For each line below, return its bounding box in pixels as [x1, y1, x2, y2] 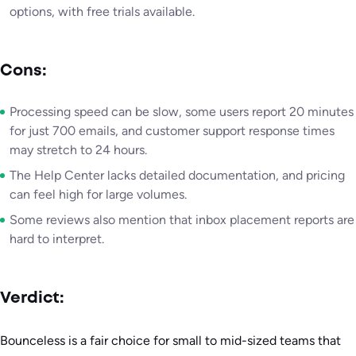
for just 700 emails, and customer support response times [10, 123, 335, 139]
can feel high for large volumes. [10, 187, 187, 203]
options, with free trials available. [10, 4, 195, 20]
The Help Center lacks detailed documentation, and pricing [10, 168, 345, 184]
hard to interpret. [10, 231, 104, 247]
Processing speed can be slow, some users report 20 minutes [10, 104, 354, 120]
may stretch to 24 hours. [10, 142, 147, 158]
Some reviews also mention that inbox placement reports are [10, 212, 354, 228]
